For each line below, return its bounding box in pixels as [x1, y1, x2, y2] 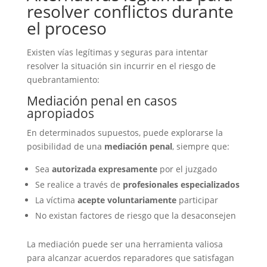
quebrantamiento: [26, 74, 100, 85]
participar [176, 194, 218, 206]
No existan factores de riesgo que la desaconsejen [35, 210, 236, 221]
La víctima [35, 194, 77, 206]
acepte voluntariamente [77, 194, 176, 206]
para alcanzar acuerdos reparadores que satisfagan [26, 252, 234, 263]
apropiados [26, 105, 94, 122]
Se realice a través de [35, 179, 123, 190]
